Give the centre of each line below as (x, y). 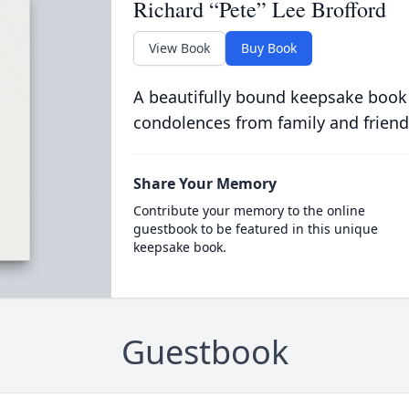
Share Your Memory (204, 184)
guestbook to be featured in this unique (255, 229)
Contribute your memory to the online (249, 210)
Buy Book (268, 48)
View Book (179, 48)
